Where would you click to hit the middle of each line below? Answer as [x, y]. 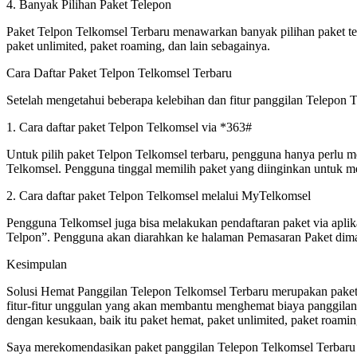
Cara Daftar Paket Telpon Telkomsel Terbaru [119, 73]
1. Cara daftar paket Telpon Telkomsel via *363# [129, 127]
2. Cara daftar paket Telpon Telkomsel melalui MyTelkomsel [159, 195]
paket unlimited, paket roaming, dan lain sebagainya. [138, 45]
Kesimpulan [37, 264]
